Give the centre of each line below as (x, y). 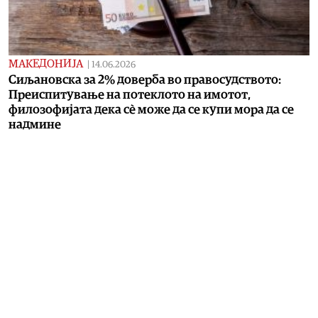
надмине (35, 124)
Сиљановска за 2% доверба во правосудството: (145, 79)
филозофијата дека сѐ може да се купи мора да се (151, 109)
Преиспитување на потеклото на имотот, (130, 94)
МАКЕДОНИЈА (46, 64)
